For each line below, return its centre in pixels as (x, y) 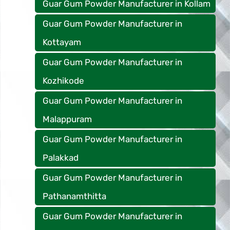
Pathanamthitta (74, 196)
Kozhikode (63, 80)
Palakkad (61, 157)
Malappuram (67, 119)
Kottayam (62, 42)
